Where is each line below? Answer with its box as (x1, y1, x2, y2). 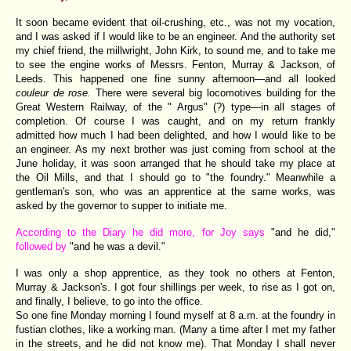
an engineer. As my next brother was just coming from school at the (16, 143, 335, 155)
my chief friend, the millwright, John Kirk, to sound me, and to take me (16, 44, 335, 56)
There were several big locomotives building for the (96, 86, 336, 99)
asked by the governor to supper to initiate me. (16, 199, 227, 212)
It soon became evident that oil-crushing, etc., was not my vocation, (16, 16, 335, 28)
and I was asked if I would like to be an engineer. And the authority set (16, 30, 335, 42)
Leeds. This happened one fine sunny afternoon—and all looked (16, 72, 335, 85)
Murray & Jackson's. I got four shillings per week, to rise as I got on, (16, 280, 335, 293)
